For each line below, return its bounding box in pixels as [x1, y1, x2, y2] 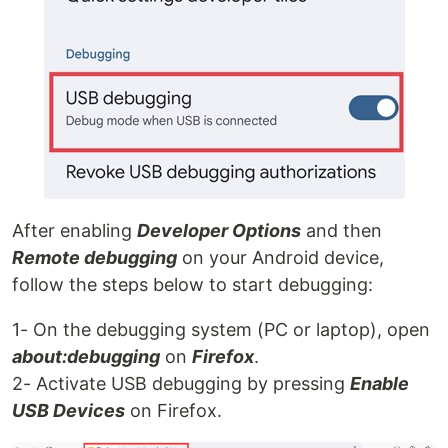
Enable [350, 373, 409, 395]
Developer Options [137, 220, 301, 242]
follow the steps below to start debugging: [12, 274, 373, 296]
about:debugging [12, 346, 160, 368]
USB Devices [12, 400, 125, 422]
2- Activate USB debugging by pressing [12, 373, 350, 395]
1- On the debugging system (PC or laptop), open [12, 319, 430, 341]
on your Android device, [177, 247, 384, 269]
